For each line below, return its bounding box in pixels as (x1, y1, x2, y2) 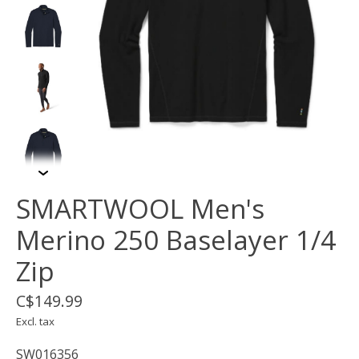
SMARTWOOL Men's (16, 191, 264, 228)
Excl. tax (16, 314, 54, 329)
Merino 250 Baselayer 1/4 (16, 222, 336, 259)
